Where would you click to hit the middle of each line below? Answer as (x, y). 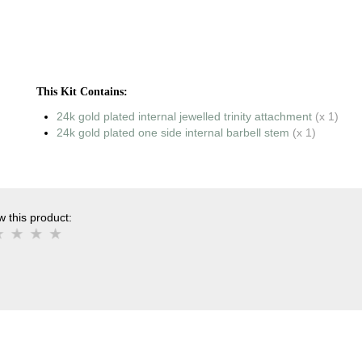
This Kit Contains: (82, 92)
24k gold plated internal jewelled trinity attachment (185, 117)
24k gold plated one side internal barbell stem (173, 133)
